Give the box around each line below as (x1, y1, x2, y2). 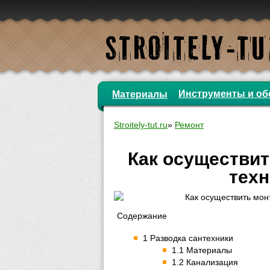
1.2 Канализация (172, 257, 238, 267)
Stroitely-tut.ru (114, 120, 168, 130)
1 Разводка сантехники (143, 233, 233, 243)
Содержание (117, 211, 167, 221)
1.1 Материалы (172, 245, 232, 255)
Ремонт (175, 120, 204, 130)
